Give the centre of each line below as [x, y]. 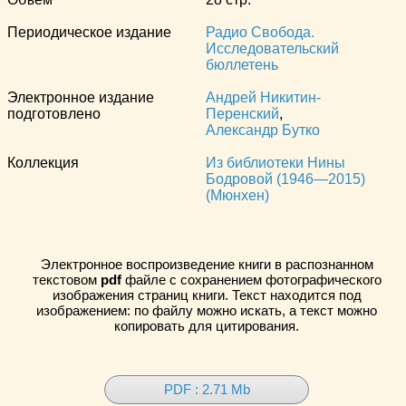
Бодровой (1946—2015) [285, 179]
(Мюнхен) [237, 196]
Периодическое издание [89, 33]
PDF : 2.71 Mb [207, 389]
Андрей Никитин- [263, 98]
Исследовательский [272, 49]
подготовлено [54, 114]
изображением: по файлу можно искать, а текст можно [207, 311]
